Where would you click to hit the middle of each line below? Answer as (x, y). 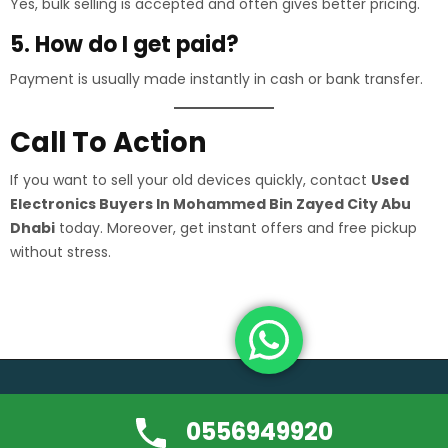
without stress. (60, 252)
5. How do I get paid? (124, 44)
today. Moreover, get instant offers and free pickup (236, 228)
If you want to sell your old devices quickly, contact (190, 180)
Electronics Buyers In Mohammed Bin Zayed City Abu (210, 204)
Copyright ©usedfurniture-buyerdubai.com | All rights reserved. (224, 407)
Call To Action (108, 142)
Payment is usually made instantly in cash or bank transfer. (216, 79)
